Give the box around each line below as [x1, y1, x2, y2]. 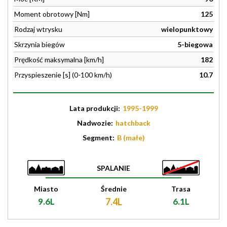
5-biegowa [177, 40, 213, 49]
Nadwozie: [77, 119, 115, 127]
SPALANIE [97, 164, 130, 172]
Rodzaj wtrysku [14, 25, 62, 33]
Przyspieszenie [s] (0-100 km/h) [14, 70, 112, 79]
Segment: [82, 133, 116, 142]
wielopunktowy [161, 25, 213, 33]
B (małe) [117, 133, 145, 142]
